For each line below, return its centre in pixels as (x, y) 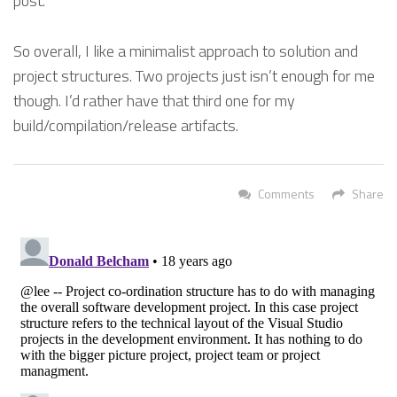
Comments (286, 193)
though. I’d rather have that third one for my (154, 100)
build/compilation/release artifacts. (126, 125)
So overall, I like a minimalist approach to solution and (186, 51)
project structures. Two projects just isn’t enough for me (194, 75)
